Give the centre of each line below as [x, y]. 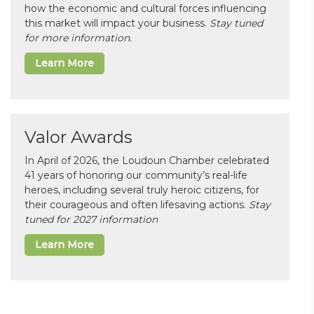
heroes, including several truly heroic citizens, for [142, 190]
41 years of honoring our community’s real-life [136, 175]
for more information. [78, 37]
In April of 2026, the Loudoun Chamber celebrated [147, 160]
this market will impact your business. [117, 23]
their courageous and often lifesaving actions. [137, 204]
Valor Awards [78, 137]
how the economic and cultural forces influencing [145, 8]
